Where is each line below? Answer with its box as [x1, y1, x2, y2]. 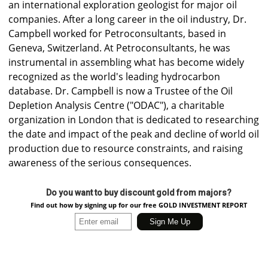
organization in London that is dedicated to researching [8, 113, 259, 127]
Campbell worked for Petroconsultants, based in [8, 27, 226, 41]
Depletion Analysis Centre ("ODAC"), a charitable [8, 99, 224, 112]
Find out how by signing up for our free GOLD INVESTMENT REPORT [30, 200, 247, 210]
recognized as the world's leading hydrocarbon [8, 70, 220, 84]
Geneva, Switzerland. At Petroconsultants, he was [8, 41, 230, 55]
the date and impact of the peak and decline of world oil [8, 127, 259, 141]
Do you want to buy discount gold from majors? [45, 188, 232, 198]
